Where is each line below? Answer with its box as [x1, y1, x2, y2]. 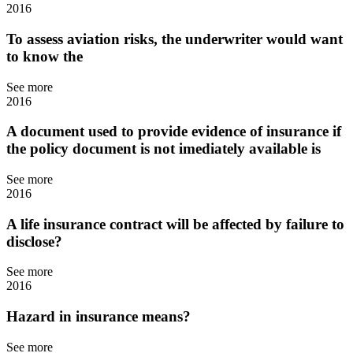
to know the [6, 47, 83, 65]
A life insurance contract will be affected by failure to [6, 215, 344, 232]
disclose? [6, 232, 62, 250]
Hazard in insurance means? [6, 308, 191, 325]
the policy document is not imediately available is [6, 140, 321, 158]
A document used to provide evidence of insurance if [6, 123, 341, 140]
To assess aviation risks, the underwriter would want [6, 30, 343, 47]
